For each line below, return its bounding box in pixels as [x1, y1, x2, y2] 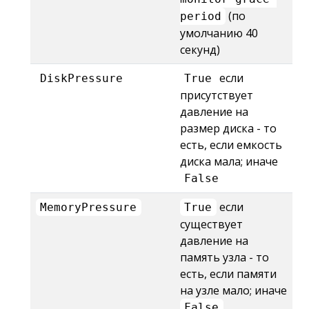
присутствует [180, 88, 253, 103]
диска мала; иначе [180, 154, 278, 169]
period [180, 10, 221, 23]
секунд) [180, 42, 220, 57]
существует [180, 217, 243, 232]
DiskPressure [40, 72, 123, 85]
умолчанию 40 [180, 26, 258, 41]
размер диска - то [180, 121, 277, 136]
